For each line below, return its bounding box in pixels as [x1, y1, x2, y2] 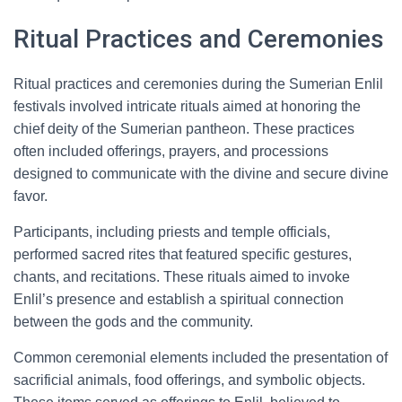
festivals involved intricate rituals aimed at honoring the [13, 99, 361, 114]
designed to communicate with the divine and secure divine [13, 166, 389, 181]
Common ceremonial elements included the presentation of [13, 350, 388, 365]
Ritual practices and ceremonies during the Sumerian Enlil [13, 76, 383, 92]
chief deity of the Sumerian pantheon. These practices [13, 121, 354, 136]
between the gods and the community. [13, 314, 253, 329]
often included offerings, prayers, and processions [13, 144, 328, 159]
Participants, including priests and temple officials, [13, 224, 330, 240]
